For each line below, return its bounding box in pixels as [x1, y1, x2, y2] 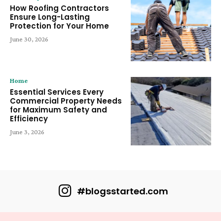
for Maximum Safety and [10, 105, 107, 115]
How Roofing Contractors [10, 2, 109, 13]
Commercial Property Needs [10, 96, 122, 107]
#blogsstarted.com [76, 185, 168, 198]
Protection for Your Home [10, 20, 109, 31]
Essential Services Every [10, 87, 104, 98]
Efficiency [10, 113, 48, 124]
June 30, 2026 [10, 35, 48, 43]
